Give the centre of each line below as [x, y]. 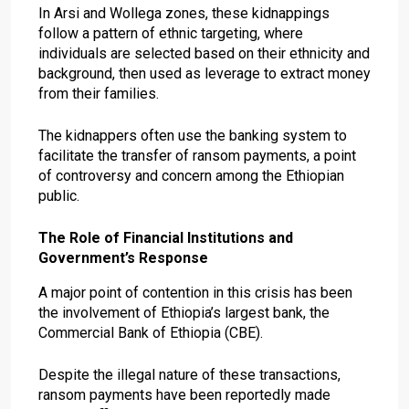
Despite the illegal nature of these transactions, [189, 374]
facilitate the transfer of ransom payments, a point [197, 155]
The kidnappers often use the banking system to [193, 135]
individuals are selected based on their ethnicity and [204, 53]
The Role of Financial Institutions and [166, 237]
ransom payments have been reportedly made [184, 394]
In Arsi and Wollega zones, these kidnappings [184, 13]
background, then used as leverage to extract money [204, 73]
